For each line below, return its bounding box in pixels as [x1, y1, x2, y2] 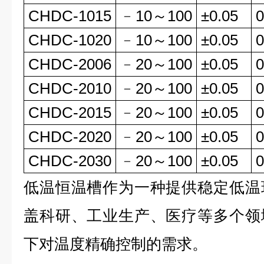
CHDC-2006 [28, 55, 111, 73]
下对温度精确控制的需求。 [24, 235, 207, 253]
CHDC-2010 [28, 80, 111, 97]
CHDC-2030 [28, 152, 111, 170]
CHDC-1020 [28, 31, 111, 49]
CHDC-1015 [28, 7, 111, 25]
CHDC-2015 [28, 104, 111, 121]
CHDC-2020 [28, 128, 111, 146]
